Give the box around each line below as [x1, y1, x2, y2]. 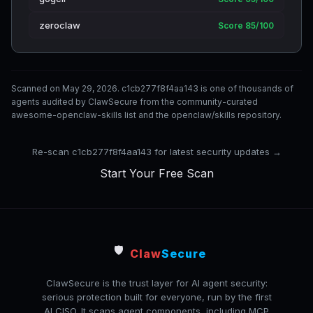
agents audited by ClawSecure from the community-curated [11, 96, 258, 107]
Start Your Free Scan [99, 166, 214, 180]
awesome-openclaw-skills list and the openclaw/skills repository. [11, 110, 282, 120]
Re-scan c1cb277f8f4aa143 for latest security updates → [31, 146, 282, 157]
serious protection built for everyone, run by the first [41, 291, 272, 303]
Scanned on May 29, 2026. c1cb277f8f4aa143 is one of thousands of [11, 83, 293, 94]
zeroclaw [39, 20, 80, 31]
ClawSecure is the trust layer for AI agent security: [45, 277, 268, 289]
